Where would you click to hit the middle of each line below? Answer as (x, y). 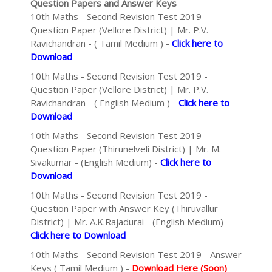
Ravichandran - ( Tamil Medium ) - (101, 43)
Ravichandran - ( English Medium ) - (104, 103)
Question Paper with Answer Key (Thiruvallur (124, 208)
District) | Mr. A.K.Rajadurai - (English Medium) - (130, 222)
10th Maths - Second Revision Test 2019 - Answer (136, 254)
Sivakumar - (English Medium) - (95, 162)
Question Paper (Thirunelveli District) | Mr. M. (126, 149)
